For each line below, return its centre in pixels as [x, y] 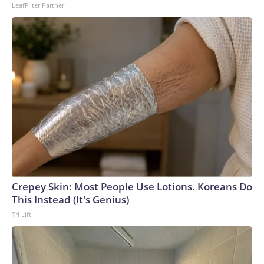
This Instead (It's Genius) [70, 200]
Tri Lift [22, 214]
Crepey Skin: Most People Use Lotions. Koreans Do [132, 187]
